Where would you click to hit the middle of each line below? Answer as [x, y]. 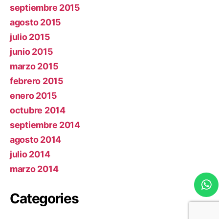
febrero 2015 [37, 81]
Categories [44, 198]
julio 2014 [30, 154]
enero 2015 [33, 95]
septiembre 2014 [45, 125]
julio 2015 [30, 37]
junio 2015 [32, 51]
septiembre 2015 [45, 7]
